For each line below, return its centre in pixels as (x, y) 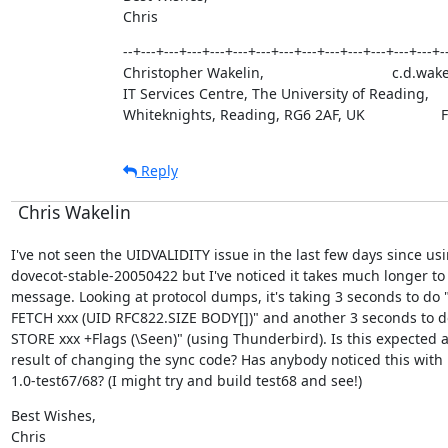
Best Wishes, (53, 415)
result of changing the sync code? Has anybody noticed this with (226, 359)
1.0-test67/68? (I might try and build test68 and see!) (186, 380)
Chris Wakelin (74, 211)
